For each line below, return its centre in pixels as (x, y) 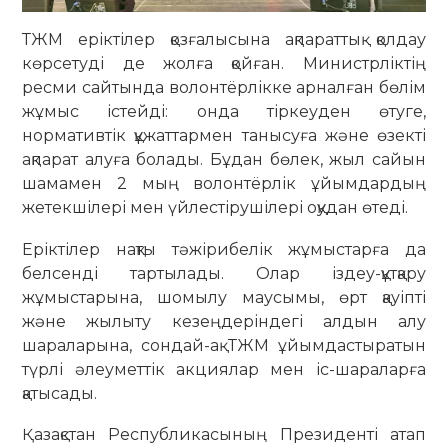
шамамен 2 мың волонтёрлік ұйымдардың (224, 184)
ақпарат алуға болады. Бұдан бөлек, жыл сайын (224, 160)
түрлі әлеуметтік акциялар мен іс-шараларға (224, 369)
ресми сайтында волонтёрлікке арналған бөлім (224, 88)
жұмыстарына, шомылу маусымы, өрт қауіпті (224, 297)
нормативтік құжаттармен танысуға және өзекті (224, 136)
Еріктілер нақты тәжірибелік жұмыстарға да (224, 249)
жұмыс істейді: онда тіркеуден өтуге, (224, 112)
